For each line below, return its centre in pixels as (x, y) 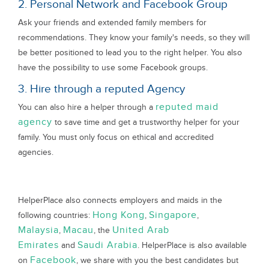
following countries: (55, 215)
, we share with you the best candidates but (157, 260)
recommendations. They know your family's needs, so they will (134, 38)
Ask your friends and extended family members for (112, 23)
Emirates (38, 245)
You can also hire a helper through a (87, 107)
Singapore (173, 215)
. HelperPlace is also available (192, 245)
